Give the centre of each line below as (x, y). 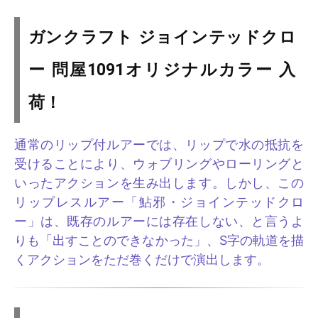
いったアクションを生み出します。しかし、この (159, 183)
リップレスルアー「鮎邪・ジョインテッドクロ (159, 202)
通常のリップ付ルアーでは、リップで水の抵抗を (159, 145)
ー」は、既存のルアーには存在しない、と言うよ (159, 221)
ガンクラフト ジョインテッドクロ (162, 37)
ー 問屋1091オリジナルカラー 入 (162, 70)
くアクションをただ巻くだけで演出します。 (142, 260)
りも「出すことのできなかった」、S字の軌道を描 (159, 241)
